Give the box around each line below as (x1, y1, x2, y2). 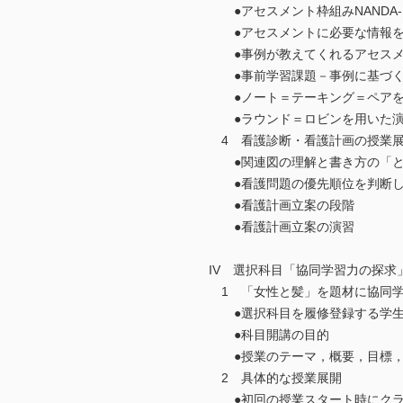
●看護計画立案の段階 (209, 198, 354, 213)
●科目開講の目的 (209, 327, 329, 343)
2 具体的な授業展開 (209, 371, 342, 386)
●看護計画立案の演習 (209, 219, 354, 235)
